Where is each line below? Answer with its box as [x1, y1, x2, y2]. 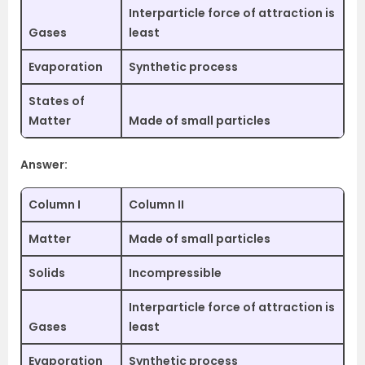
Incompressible [129, 265, 222, 281]
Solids [29, 265, 65, 281]
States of [29, 93, 85, 109]
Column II [129, 196, 184, 213]
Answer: [20, 156, 68, 173]
